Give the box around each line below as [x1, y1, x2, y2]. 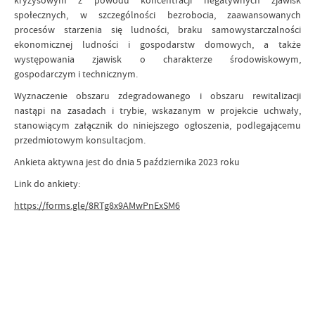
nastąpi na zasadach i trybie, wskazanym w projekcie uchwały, [14, 104, 301, 117]
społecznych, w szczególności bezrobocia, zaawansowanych [14, 8, 301, 21]
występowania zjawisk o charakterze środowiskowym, [14, 53, 301, 65]
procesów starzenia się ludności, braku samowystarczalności [14, 23, 301, 36]
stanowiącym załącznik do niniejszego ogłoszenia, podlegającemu [14, 119, 301, 131]
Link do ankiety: [14, 177, 80, 190]
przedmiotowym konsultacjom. [14, 134, 146, 146]
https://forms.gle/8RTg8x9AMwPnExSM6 [14, 199, 180, 212]
